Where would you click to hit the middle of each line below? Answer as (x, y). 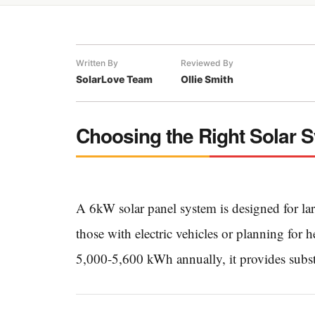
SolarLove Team (114, 79)
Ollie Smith (207, 79)
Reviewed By (207, 63)
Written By (97, 63)
